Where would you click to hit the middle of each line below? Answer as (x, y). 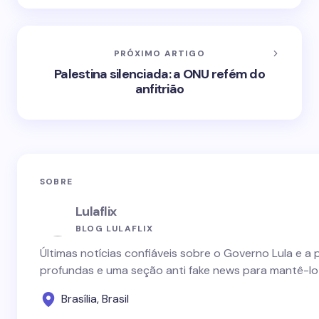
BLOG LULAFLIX (115, 228)
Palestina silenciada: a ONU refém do (159, 74)
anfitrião (159, 89)
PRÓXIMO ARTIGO (159, 53)
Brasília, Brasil (95, 299)
